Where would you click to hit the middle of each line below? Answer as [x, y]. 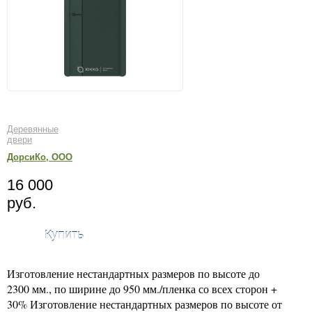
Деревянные [33, 129]
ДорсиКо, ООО [40, 157]
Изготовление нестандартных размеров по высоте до [133, 273]
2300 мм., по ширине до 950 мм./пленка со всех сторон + [142, 288]
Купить [64, 235]
